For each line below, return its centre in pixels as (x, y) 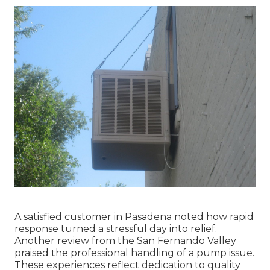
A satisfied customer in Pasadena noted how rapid (134, 216)
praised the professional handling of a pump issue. (134, 253)
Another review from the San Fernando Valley (125, 240)
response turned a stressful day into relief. (116, 228)
